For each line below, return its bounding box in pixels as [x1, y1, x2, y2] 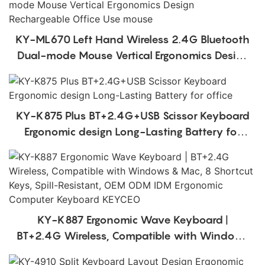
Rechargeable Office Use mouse [52, 64, 213, 77]
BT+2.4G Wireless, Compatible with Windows [16, 230, 249, 243]
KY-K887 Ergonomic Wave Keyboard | [37, 214, 228, 227]
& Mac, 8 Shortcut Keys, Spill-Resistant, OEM [21, 245, 244, 258]
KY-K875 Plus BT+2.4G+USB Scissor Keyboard [15, 109, 250, 122]
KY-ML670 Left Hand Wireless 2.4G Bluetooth [15, 33, 250, 46]
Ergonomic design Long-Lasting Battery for [24, 125, 241, 138]
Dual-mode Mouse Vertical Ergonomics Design [17, 49, 248, 62]
